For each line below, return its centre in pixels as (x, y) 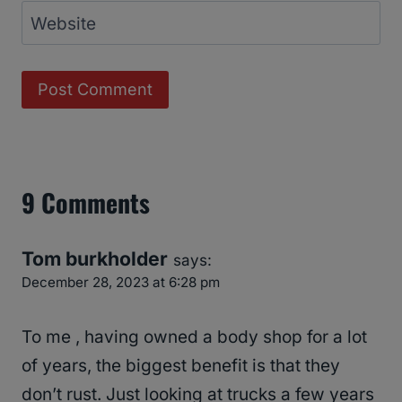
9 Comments (86, 203)
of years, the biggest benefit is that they (181, 365)
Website (63, 23)
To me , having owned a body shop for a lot (194, 336)
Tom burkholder (95, 259)
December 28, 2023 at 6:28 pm (121, 283)
